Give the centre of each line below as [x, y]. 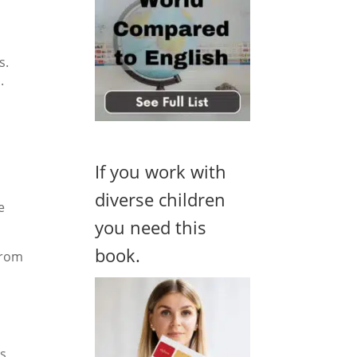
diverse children [161, 200]
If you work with [161, 172]
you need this [151, 228]
